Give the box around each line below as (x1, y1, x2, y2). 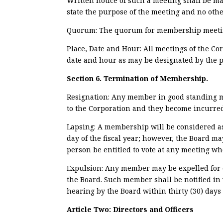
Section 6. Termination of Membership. (67, 73, 209, 83)
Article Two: (67, 204, 113, 214)
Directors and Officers (113, 204, 194, 214)
